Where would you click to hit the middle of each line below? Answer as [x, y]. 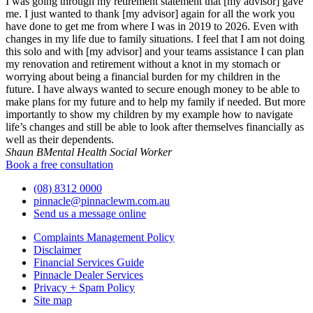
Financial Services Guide [89, 263]
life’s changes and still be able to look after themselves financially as [155, 127]
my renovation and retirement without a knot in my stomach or [143, 64]
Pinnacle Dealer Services [88, 275]
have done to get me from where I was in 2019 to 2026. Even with [152, 27]
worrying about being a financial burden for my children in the [143, 77]
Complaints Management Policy [104, 238]
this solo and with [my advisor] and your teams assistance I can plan [155, 52]
